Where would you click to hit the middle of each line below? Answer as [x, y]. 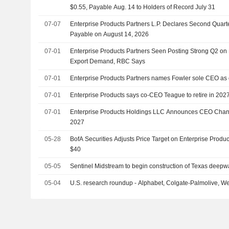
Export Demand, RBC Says [108, 61]
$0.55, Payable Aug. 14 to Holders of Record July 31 [143, 7]
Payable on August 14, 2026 [110, 34]
